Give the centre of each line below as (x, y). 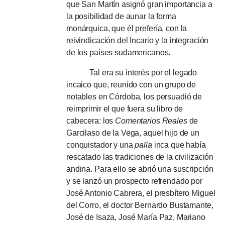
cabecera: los (91, 121)
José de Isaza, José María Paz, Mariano (136, 217)
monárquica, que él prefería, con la (127, 28)
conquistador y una (101, 145)
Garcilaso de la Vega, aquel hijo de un (133, 133)
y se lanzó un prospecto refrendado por (134, 181)
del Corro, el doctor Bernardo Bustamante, (140, 205)
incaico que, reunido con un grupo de (131, 84)
